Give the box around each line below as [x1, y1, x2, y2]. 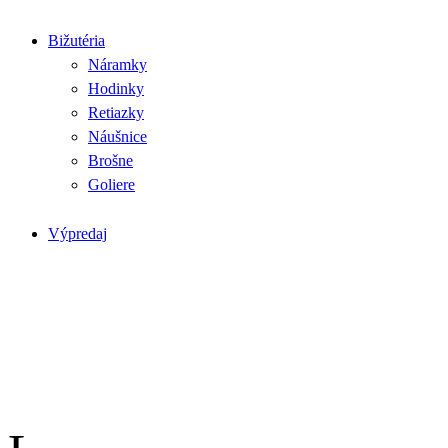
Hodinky [88, 79, 144, 97]
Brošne [88, 151, 133, 169]
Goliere [88, 175, 135, 193]
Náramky [88, 55, 147, 73]
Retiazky [88, 103, 144, 121]
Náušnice [88, 127, 147, 145]
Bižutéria [48, 31, 105, 49]
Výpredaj [48, 224, 107, 242]
